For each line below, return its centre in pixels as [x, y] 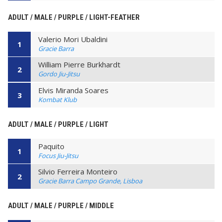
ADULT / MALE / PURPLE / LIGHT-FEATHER [74, 17]
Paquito [51, 146]
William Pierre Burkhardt [79, 65]
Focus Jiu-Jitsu [58, 155]
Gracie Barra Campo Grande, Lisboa [90, 181]
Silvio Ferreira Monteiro [78, 171]
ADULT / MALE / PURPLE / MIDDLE [61, 205]
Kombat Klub [57, 99]
